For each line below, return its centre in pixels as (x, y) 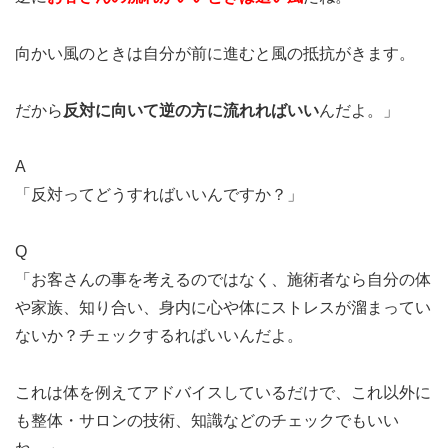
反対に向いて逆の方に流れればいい (191, 110)
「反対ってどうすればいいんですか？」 (159, 195)
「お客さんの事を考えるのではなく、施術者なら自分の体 (223, 280)
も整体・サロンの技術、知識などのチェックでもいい (207, 420)
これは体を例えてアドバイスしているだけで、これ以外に (223, 392)
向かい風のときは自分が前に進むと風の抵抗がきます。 (215, 53)
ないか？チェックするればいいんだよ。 (159, 336)
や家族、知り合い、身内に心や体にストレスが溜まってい (223, 308)
